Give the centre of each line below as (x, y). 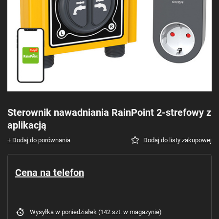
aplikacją (27, 125)
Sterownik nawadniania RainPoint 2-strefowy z (109, 112)
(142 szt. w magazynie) (129, 212)
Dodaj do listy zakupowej (177, 140)
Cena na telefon (50, 172)
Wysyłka (43, 212)
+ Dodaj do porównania (39, 140)
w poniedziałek (76, 212)
